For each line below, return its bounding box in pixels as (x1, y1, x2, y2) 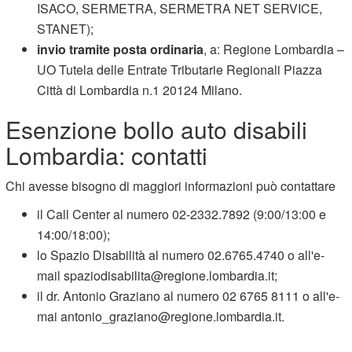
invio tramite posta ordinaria (37, 39, 204, 58)
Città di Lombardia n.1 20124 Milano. (37, 80, 243, 99)
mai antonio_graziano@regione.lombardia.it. (37, 306, 285, 325)
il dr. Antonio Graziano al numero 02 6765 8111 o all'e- (37, 286, 340, 305)
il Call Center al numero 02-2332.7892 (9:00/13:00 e (37, 204, 327, 223)
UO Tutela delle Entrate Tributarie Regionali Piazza (37, 60, 323, 79)
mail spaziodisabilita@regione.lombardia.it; (37, 266, 278, 284)
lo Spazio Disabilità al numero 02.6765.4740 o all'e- (37, 245, 325, 264)
